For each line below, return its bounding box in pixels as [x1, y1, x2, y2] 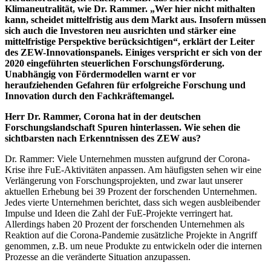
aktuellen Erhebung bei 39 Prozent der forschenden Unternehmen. [5, 186, 257, 197]
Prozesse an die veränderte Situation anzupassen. [5, 251, 191, 262]
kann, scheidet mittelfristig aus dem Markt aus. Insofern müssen [5, 14, 266, 25]
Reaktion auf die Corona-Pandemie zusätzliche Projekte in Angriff [5, 229, 257, 240]
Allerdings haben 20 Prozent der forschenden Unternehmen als [5, 218, 244, 229]
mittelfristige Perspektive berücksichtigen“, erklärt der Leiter [5, 36, 255, 47]
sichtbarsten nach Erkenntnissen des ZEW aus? [5, 132, 201, 143]
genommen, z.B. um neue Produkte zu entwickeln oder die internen [5, 240, 262, 251]
